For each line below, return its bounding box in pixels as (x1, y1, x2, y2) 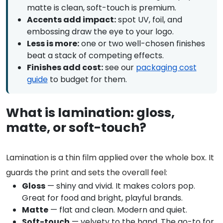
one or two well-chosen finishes (79, 37, 205, 49)
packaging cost (135, 61, 197, 73)
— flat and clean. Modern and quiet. (48, 204, 187, 216)
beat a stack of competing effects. (26, 49, 164, 61)
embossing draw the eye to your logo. (26, 25, 174, 37)
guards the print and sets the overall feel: (6, 166, 167, 178)
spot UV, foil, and (115, 13, 182, 25)
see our (103, 61, 136, 73)
